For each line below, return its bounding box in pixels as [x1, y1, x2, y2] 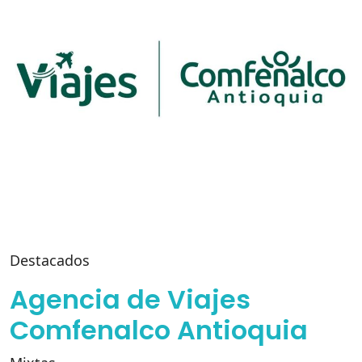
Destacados [10, 250, 90, 270]
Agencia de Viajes [10, 281, 250, 318]
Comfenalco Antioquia [10, 312, 308, 348]
